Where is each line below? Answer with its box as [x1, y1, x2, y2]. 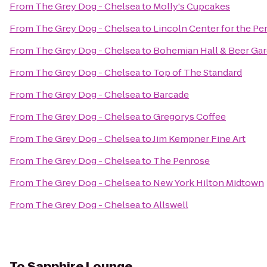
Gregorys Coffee [153, 110, 226, 123]
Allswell [153, 198, 188, 211]
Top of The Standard [153, 66, 242, 79]
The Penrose [153, 154, 210, 167]
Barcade [153, 88, 189, 101]
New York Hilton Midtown [153, 176, 264, 189]
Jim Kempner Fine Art [153, 132, 246, 145]
